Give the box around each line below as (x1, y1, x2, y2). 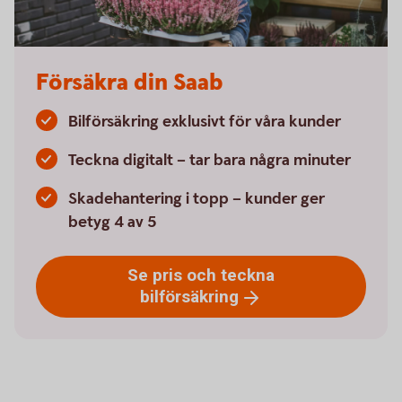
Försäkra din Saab (36, 67, 223, 99)
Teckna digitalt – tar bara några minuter (68, 150, 351, 170)
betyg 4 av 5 (68, 212, 157, 232)
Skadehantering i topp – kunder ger (68, 188, 325, 209)
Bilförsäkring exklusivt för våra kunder (68, 111, 341, 132)
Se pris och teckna (127, 265, 275, 285)
